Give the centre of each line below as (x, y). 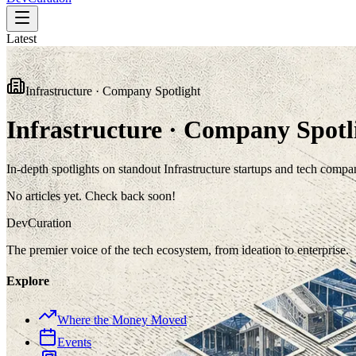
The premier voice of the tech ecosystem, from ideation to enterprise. (178, 250)
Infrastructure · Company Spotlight (113, 91)
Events (74, 342)
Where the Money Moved (122, 320)
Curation (50, 222)
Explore (28, 281)
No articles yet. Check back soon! (91, 195)
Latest (21, 39)
